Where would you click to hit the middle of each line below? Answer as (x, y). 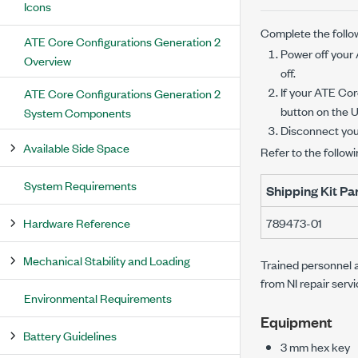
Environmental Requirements (98, 298)
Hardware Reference (77, 223)
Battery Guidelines (70, 335)
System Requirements (80, 185)
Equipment (296, 321)
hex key (329, 346)
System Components (78, 112)
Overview (48, 60)
